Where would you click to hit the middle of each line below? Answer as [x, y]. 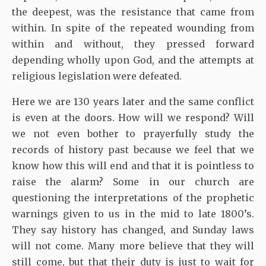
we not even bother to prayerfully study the [133, 133]
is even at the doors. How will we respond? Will [133, 117]
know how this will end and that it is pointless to [133, 165]
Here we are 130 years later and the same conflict [133, 101]
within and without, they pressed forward [133, 44]
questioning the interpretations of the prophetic [133, 197]
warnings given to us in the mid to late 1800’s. [133, 213]
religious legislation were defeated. [97, 76]
